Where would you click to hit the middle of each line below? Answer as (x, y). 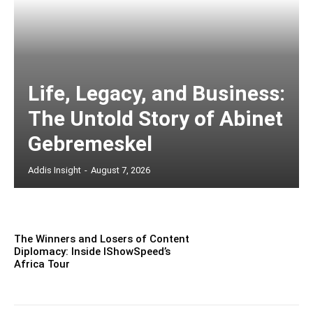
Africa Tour (42, 264)
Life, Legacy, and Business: (156, 93)
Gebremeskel (90, 143)
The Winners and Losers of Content (102, 239)
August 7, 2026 (121, 170)
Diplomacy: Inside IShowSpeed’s (92, 251)
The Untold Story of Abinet (155, 118)
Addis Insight (54, 170)
